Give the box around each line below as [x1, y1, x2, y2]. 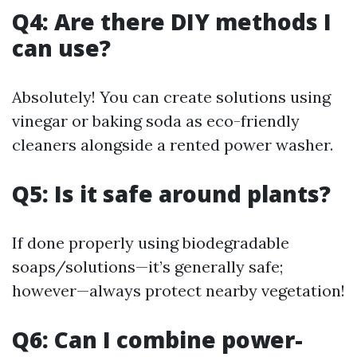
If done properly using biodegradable [12, 233, 289, 253]
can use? [12, 33, 111, 63]
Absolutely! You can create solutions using [12, 87, 331, 107]
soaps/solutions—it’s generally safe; [12, 257, 283, 277]
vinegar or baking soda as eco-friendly [12, 111, 300, 131]
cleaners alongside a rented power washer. [12, 135, 333, 155]
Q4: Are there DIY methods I [12, 6, 331, 37]
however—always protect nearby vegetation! [12, 280, 345, 300]
